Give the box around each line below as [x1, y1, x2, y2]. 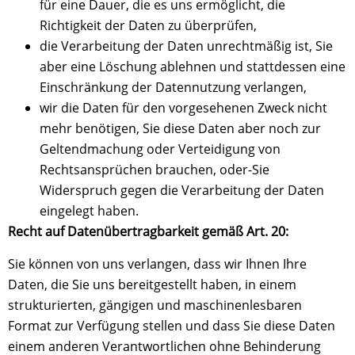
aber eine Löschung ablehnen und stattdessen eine [40, 58, 345, 76]
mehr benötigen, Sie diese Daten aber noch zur [40, 120, 321, 138]
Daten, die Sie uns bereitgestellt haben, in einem [8, 275, 296, 293]
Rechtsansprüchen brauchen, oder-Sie [40, 161, 269, 179]
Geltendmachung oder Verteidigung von [40, 140, 281, 158]
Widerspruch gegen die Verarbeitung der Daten [40, 181, 324, 200]
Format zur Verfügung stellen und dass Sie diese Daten [8, 316, 335, 334]
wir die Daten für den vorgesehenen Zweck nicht [40, 99, 327, 117]
